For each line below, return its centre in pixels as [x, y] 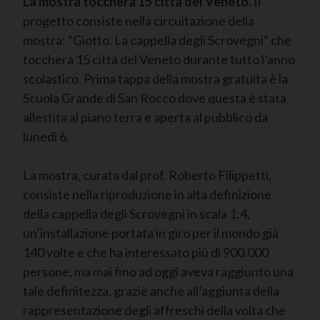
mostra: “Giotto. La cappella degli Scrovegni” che [157, 40]
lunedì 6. [46, 136]
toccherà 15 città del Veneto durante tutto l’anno [159, 59]
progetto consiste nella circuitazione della [139, 20]
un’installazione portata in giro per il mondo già [151, 232]
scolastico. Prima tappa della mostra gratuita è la [155, 78]
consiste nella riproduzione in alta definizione [147, 194]
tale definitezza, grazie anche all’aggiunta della [151, 290]
